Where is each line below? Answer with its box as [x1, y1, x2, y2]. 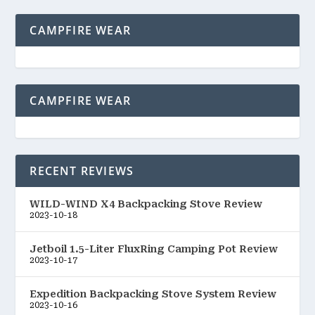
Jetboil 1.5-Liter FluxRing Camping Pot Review [30, 243, 278, 255]
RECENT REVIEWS [30, 163, 134, 179]
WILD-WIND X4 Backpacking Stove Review [30, 198, 263, 210]
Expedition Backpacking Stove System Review [30, 288, 277, 300]
